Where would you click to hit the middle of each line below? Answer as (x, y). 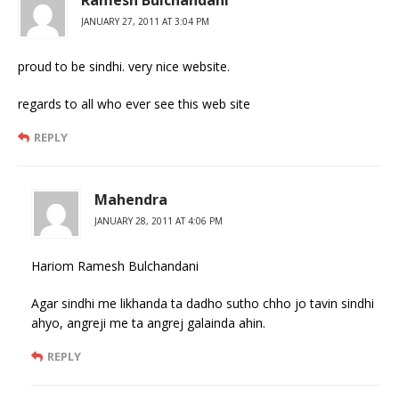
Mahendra (131, 199)
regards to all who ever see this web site (134, 103)
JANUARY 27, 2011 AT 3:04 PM (145, 21)
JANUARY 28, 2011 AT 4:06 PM (159, 220)
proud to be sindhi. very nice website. (124, 66)
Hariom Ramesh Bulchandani (115, 265)
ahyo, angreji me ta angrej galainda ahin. (148, 322)
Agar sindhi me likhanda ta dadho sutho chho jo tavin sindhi (203, 303)
